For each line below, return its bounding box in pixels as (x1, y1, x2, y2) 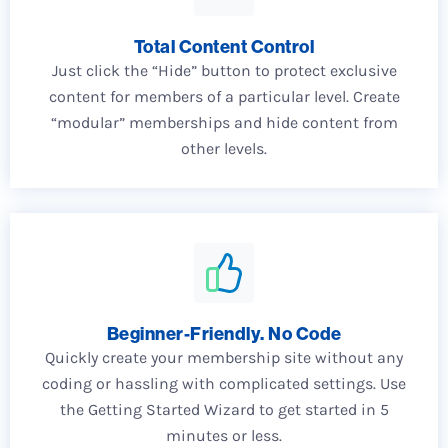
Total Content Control (133, 34, 315, 58)
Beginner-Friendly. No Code (106, 321, 342, 345)
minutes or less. (166, 425, 282, 445)
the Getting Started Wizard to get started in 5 (59, 399, 389, 419)
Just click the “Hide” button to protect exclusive (51, 60, 397, 80)
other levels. (181, 138, 267, 158)
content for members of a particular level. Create (48, 86, 400, 106)
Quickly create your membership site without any (45, 347, 403, 367)
